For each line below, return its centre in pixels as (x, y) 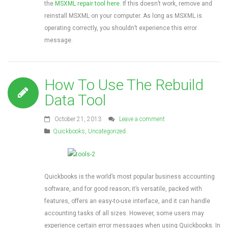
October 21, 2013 (77, 119)
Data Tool (75, 100)
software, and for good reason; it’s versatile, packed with (123, 189)
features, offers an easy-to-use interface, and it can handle (127, 201)
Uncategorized (107, 131)
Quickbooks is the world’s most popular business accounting (130, 177)
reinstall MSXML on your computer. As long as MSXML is (123, 16)
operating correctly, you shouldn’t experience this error (121, 28)
